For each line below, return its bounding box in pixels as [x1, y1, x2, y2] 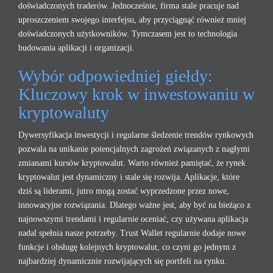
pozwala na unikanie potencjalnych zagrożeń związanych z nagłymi [18, 144, 250, 154]
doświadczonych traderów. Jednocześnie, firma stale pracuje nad [18, 1, 239, 10]
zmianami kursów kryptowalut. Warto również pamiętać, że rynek [18, 158, 246, 168]
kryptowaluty [18, 103, 109, 122]
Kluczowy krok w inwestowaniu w [18, 85, 255, 104]
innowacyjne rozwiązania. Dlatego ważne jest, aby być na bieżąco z [18, 200, 250, 210]
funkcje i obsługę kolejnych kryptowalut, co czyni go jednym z [18, 243, 236, 252]
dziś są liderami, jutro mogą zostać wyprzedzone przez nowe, [18, 186, 229, 196]
